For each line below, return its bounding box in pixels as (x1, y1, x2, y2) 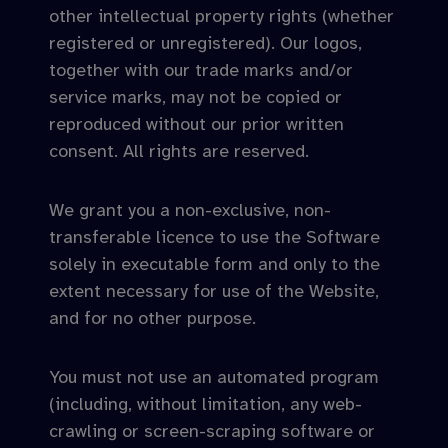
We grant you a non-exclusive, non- (49, 199, 331, 221)
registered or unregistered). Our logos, (49, 32, 362, 54)
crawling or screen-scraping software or (49, 420, 375, 442)
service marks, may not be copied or (49, 86, 342, 108)
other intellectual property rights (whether (49, 5, 394, 27)
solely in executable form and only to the (49, 253, 380, 275)
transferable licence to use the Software (49, 226, 380, 248)
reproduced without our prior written (49, 113, 344, 135)
